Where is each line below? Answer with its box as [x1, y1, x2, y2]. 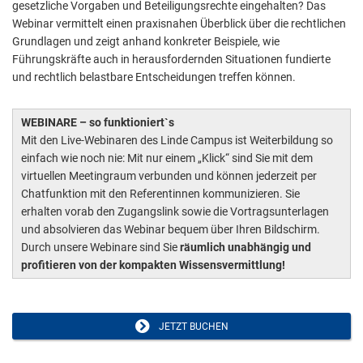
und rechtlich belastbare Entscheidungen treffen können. [12, 70, 296, 84]
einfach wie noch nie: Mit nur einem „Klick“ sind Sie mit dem [21, 152, 313, 165]
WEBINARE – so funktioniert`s [21, 116, 174, 130]
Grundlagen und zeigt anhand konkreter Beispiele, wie [12, 35, 280, 49]
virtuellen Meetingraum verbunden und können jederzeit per [21, 169, 317, 183]
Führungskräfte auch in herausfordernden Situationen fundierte [12, 53, 331, 66]
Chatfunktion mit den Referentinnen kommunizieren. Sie [21, 187, 300, 201]
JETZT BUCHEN [153, 321, 228, 333]
